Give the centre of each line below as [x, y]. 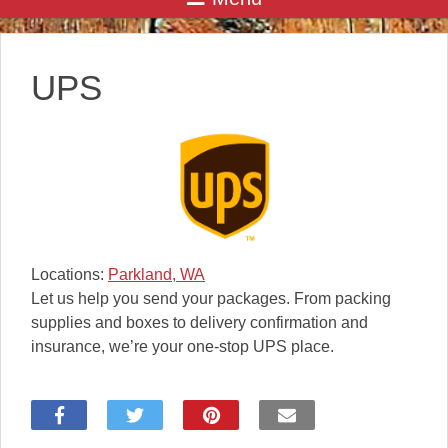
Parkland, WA [156, 275]
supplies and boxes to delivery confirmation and [199, 323]
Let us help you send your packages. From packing [211, 299]
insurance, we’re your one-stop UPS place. [182, 347]
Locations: [69, 275]
